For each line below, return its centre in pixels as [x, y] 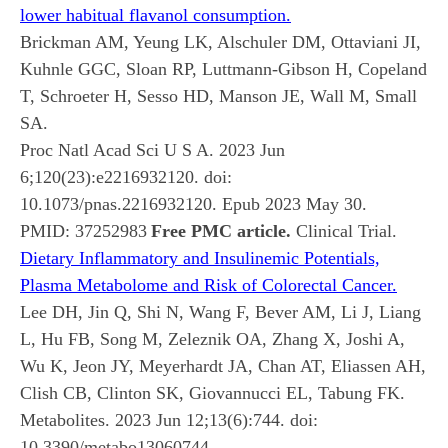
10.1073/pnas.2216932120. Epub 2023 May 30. [193, 203]
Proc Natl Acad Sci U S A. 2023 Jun [152, 149]
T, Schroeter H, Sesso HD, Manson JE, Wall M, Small [218, 95]
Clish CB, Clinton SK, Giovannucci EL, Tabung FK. [212, 392]
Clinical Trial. [344, 230]
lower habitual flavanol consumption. [155, 14]
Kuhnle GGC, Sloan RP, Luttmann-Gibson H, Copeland [223, 68]
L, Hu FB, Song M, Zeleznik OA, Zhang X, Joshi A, [212, 338]
